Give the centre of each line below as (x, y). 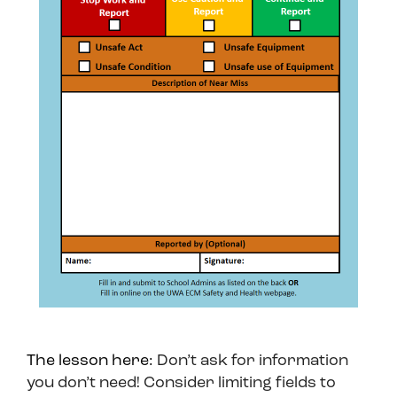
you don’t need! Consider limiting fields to (181, 384)
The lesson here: (92, 362)
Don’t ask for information (253, 362)
